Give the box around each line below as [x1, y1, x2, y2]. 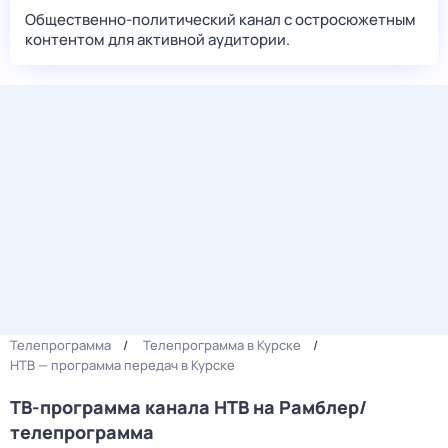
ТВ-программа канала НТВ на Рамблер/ [10, 395, 367, 419]
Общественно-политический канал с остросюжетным [25, 9, 416, 30]
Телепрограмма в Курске [143, 336, 301, 354]
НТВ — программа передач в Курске [10, 356, 235, 374]
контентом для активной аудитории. [25, 29, 290, 50]
